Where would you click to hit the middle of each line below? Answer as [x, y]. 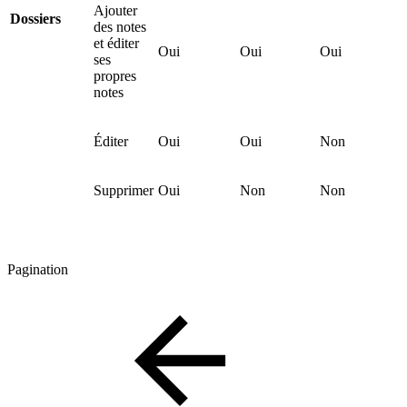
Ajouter [115, 11]
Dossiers [35, 19]
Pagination [38, 270]
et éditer [116, 44]
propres [115, 76]
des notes [120, 27]
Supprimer [124, 191]
